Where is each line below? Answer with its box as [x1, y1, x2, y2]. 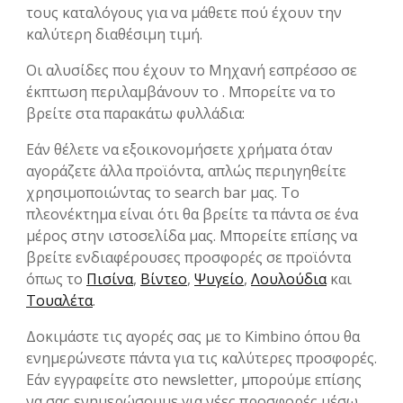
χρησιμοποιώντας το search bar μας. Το [26, 183, 300, 203]
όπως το [26, 269, 86, 290]
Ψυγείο [194, 269, 244, 290]
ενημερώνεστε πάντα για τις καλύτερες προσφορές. [26, 348, 377, 369]
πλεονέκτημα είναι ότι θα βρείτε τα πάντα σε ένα [26, 204, 358, 225]
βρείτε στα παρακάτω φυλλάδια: [26, 103, 245, 124]
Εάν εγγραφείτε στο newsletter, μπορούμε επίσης [26, 370, 362, 390]
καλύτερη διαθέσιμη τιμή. [26, 24, 202, 45]
